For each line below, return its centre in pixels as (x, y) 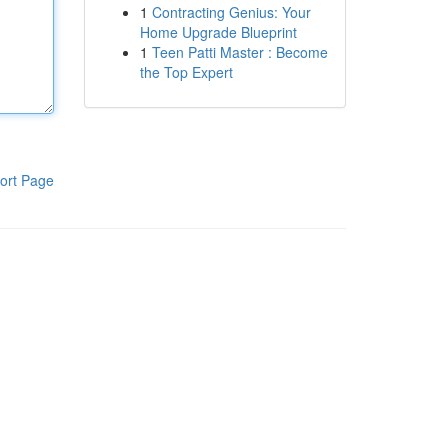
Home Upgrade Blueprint (218, 32)
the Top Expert (186, 72)
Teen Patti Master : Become (239, 52)
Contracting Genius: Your (231, 12)
